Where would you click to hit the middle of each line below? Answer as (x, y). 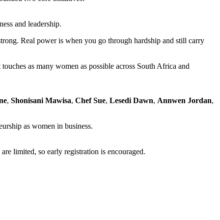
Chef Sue (90, 100)
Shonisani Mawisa (41, 100)
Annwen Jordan (184, 100)
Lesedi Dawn (131, 100)
